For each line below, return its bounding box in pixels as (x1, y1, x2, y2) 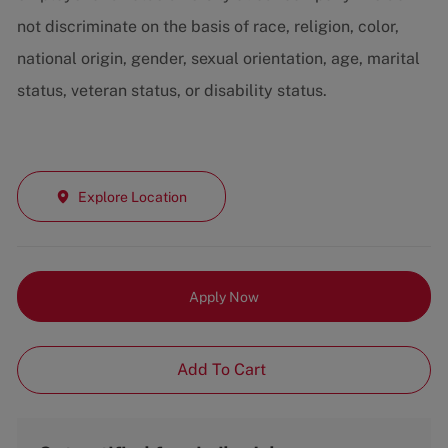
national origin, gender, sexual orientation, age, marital (16, 49, 420, 69)
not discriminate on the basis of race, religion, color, (16, 17, 399, 37)
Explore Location (77, 188, 187, 205)
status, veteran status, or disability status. (16, 81, 327, 101)
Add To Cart (177, 360, 271, 380)
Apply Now (188, 288, 259, 305)
